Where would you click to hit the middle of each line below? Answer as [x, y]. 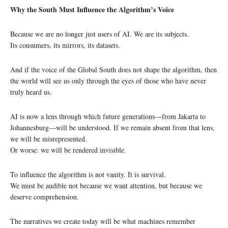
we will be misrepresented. [49, 138]
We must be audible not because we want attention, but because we [106, 185]
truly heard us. [31, 92]
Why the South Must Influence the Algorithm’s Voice [92, 9]
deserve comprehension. [45, 196]
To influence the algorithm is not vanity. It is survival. [88, 174]
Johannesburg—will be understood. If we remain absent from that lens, [112, 127]
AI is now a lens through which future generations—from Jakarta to [108, 116]
